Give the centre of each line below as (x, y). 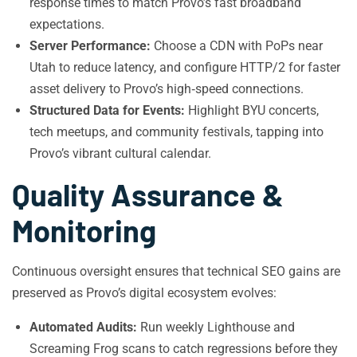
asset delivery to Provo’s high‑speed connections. (167, 89)
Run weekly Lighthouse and (216, 327)
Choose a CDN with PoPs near (237, 46)
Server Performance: (90, 46)
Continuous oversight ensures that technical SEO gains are (176, 271)
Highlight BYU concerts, (252, 110)
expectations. (67, 24)
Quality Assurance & (148, 194)
